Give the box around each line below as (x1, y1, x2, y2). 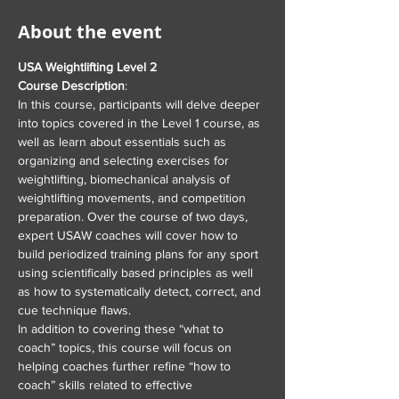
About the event (18, 20, 162, 44)
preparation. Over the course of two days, (18, 209, 251, 224)
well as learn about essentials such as (18, 134, 230, 149)
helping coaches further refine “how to (18, 359, 234, 373)
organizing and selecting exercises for (18, 153, 232, 167)
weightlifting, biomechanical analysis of (18, 172, 233, 186)
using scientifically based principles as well (18, 265, 256, 280)
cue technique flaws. (18, 303, 131, 317)
